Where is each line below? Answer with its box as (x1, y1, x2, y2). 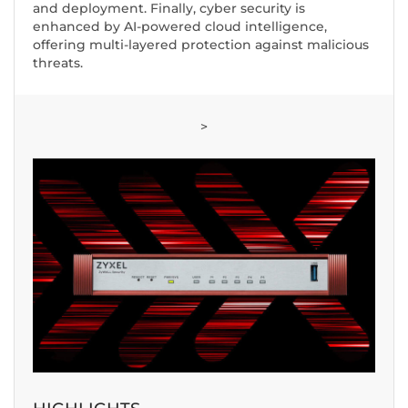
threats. (33, 55, 83, 72)
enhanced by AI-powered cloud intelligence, (33, 18, 327, 36)
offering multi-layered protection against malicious (33, 36, 369, 54)
